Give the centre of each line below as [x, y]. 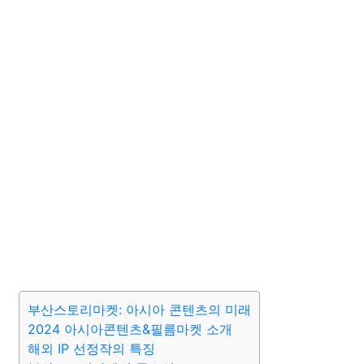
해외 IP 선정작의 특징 [91, 349]
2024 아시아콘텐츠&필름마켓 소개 [130, 329]
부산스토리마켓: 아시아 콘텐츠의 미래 [139, 310]
